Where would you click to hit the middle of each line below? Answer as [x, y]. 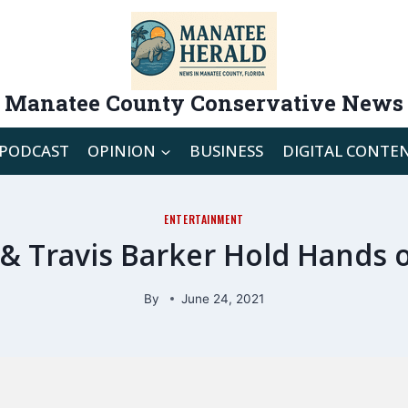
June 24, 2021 [222, 298]
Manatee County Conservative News [204, 102]
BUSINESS [227, 151]
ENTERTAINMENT [204, 219]
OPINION [122, 151]
